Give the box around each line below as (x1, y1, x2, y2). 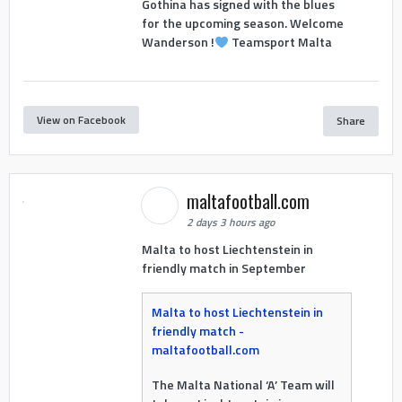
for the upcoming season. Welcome (141, 13, 344, 33)
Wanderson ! (141, 32, 214, 52)
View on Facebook (37, 111, 126, 129)
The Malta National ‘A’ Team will (151, 374, 335, 394)
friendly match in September (141, 258, 306, 277)
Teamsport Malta (228, 32, 332, 52)
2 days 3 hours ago (186, 213, 275, 231)
